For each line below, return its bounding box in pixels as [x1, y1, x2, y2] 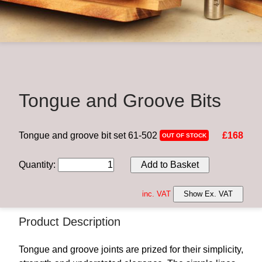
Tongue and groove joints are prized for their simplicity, [19, 244, 243, 255]
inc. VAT [142, 189, 173, 198]
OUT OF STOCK [162, 132, 206, 139]
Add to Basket [141, 160, 199, 170]
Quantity [19, 160, 53, 170]
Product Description [19, 215, 120, 229]
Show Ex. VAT [184, 189, 233, 198]
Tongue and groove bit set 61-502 [19, 130, 160, 140]
